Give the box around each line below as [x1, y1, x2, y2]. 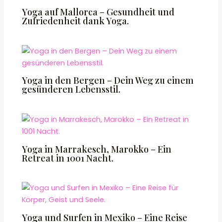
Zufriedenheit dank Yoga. [22, 14, 129, 27]
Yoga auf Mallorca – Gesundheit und [22, 5, 175, 18]
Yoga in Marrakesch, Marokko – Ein [22, 142, 172, 155]
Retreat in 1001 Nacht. [22, 151, 114, 164]
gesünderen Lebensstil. [22, 83, 121, 96]
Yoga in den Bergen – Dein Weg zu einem [22, 74, 194, 87]
